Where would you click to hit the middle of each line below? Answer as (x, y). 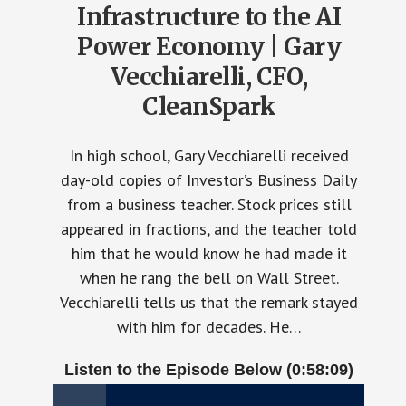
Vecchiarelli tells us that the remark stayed (209, 302)
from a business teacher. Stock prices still (209, 204)
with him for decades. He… (209, 327)
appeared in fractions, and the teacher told (209, 229)
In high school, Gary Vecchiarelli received (209, 155)
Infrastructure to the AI (209, 17)
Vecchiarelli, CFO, (209, 77)
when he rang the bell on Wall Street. (209, 278)
